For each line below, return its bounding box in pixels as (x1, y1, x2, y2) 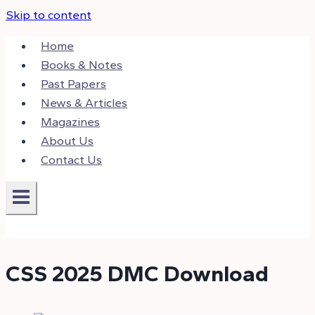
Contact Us (41, 153, 103, 167)
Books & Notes (41, 58, 123, 72)
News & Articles (41, 96, 128, 110)
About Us (41, 134, 94, 148)
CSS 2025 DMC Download (6, 259, 269, 287)
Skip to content (6, 8, 91, 22)
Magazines (41, 115, 101, 129)
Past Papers (41, 77, 107, 91)
